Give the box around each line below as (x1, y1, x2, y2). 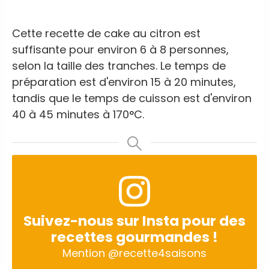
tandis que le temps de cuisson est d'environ (12, 90, 252, 106)
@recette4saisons (108, 246, 207, 261)
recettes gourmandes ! (51, 227, 218, 247)
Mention (62, 246, 108, 261)
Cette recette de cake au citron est (12, 25, 201, 41)
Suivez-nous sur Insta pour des (23, 211, 246, 231)
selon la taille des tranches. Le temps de (12, 58, 226, 73)
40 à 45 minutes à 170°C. (12, 106, 144, 122)
